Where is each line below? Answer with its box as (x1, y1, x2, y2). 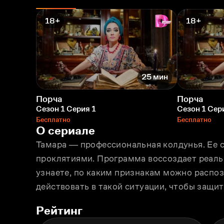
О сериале (36, 123, 95, 137)
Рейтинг (36, 203, 82, 217)
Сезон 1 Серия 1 (36, 104, 96, 113)
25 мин (141, 72, 168, 81)
